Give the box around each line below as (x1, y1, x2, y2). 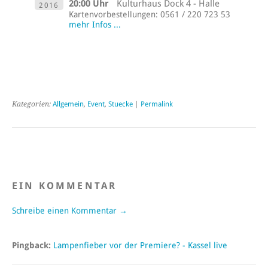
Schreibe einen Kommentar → (12, 205, 127, 215)
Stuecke (108, 99, 133, 108)
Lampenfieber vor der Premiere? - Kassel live (53, 240, 227, 250)
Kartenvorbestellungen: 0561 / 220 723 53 (69, 9, 231, 19)
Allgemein (53, 99, 84, 108)
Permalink (141, 99, 173, 108)
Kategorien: (12, 99, 53, 108)
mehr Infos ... (69, 19, 121, 29)
